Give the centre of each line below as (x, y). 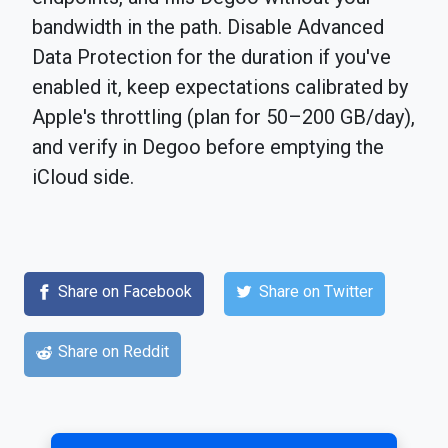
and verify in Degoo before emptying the (208, 147)
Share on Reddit (114, 352)
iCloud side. (83, 177)
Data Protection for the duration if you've (211, 57)
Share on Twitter (315, 292)
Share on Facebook (125, 292)
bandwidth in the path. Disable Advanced (208, 27)
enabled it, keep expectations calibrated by (220, 87)
